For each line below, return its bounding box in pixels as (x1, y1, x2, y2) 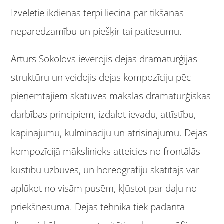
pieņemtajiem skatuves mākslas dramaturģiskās (11, 89, 211, 103)
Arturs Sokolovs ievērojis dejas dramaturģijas (11, 52, 198, 66)
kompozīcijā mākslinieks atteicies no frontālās (11, 145, 201, 158)
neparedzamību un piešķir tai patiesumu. (11, 24, 182, 38)
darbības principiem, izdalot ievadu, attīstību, (11, 108, 196, 121)
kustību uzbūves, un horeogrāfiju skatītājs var (11, 163, 200, 177)
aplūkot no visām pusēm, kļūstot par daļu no (11, 182, 197, 195)
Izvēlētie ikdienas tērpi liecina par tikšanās (11, 6, 184, 19)
